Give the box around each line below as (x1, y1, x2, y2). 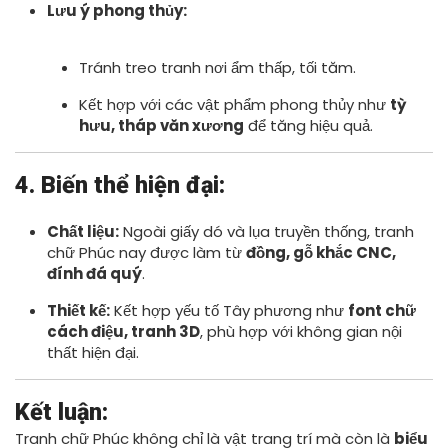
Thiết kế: (47, 300, 110, 321)
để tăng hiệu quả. (244, 115, 373, 136)
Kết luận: (15, 398, 108, 426)
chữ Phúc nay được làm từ (47, 242, 246, 263)
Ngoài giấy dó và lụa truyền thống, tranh (119, 221, 414, 242)
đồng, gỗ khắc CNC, (246, 242, 396, 263)
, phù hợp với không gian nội (200, 321, 402, 342)
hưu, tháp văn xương (79, 115, 244, 136)
